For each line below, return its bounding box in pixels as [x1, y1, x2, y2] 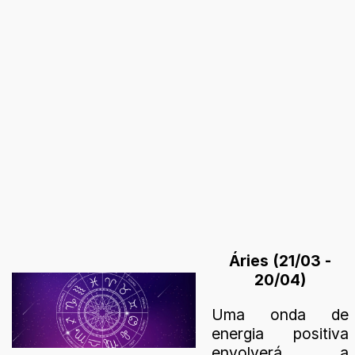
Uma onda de [212, 304, 349, 324]
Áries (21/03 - [229, 251, 331, 271]
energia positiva [212, 323, 349, 343]
